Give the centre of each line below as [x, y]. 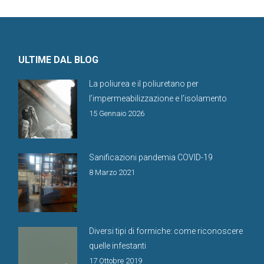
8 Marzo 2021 [112, 172]
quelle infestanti [117, 246]
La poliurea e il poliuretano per [143, 84]
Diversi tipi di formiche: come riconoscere [166, 231]
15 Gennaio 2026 [116, 113]
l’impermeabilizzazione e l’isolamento [158, 98]
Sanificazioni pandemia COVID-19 [151, 157]
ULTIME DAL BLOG [58, 60]
